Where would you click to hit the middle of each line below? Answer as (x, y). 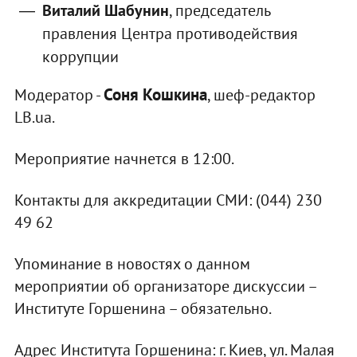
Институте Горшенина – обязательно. (143, 309)
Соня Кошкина (155, 95)
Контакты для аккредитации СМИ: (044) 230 (168, 200)
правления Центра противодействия (170, 34)
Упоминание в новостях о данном (132, 264)
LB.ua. (34, 118)
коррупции (80, 57)
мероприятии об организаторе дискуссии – (165, 286)
